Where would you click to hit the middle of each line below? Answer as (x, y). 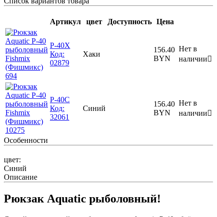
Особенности (26, 140)
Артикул (65, 22)
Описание (21, 177)
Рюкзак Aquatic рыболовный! (82, 199)
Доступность (130, 22)
